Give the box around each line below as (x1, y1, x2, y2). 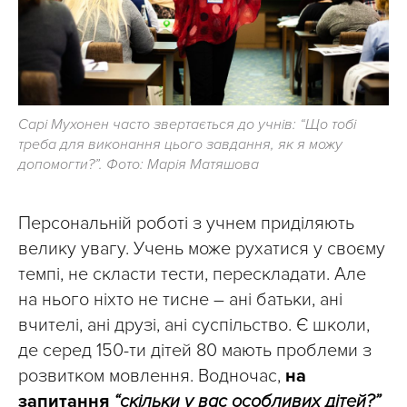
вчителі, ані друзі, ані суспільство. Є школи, (18, 314, 370, 337)
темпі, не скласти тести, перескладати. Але (18, 263, 366, 286)
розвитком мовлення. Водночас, (18, 365, 285, 388)
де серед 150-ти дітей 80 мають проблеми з (18, 340, 372, 362)
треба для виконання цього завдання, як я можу (18, 135, 342, 154)
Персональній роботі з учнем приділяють (18, 213, 354, 235)
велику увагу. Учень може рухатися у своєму (18, 238, 385, 261)
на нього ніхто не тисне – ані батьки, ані (18, 289, 342, 312)
